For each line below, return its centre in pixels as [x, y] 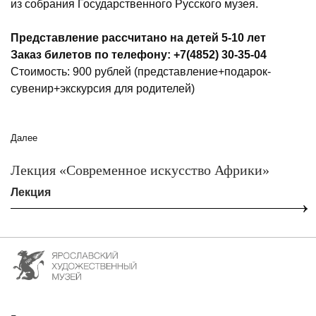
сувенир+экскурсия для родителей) [103, 89]
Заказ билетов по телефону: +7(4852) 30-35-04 [139, 55]
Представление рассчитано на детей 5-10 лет [138, 38]
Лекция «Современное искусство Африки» [140, 170]
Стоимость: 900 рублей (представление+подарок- [141, 72]
